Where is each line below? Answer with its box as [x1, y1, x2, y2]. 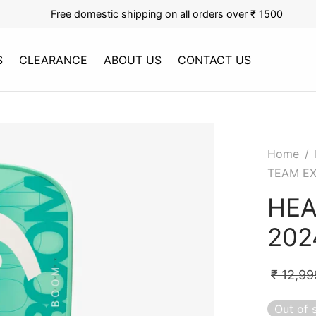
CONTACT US [178, 52, 252, 67]
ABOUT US [104, 52, 162, 67]
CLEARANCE [19, 52, 88, 67]
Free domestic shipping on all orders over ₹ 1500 [50, 8, 283, 20]
